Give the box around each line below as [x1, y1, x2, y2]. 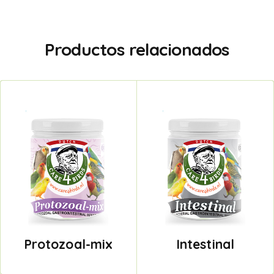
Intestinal [176, 236, 235, 253]
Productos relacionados [45, 38, 229, 60]
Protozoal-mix [23, 236, 113, 253]
